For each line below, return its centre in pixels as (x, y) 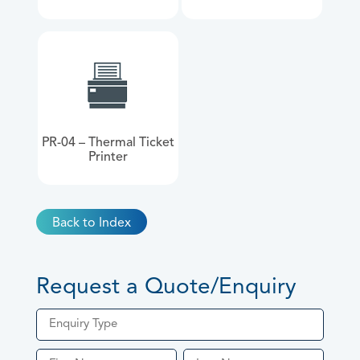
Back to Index (91, 224)
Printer (108, 158)
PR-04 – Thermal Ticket (108, 143)
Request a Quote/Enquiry (166, 288)
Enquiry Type (83, 325)
